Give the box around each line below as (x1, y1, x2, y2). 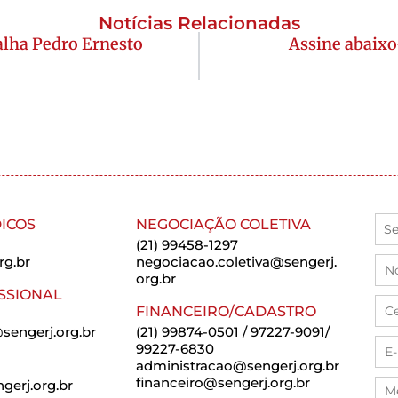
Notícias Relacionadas (98, 12, 300, 35)
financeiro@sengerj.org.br (136, 374, 311, 392)
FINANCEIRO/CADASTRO (136, 303, 317, 321)
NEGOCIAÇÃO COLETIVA (136, 216, 312, 234)
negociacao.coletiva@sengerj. (136, 253, 338, 271)
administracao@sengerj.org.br (136, 357, 340, 375)
